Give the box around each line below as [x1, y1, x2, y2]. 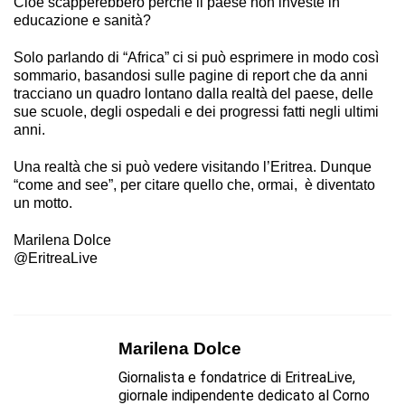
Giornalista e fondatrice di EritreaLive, [118, 368, 355, 386]
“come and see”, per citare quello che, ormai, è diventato [14, 177, 375, 193]
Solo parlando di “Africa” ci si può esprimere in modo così [14, 49, 379, 65]
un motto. [14, 195, 72, 212]
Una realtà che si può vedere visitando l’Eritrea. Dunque [14, 159, 372, 175]
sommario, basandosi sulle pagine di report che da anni [14, 67, 368, 83]
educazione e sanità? [14, 12, 151, 28]
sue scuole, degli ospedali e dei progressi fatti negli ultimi [14, 103, 379, 119]
